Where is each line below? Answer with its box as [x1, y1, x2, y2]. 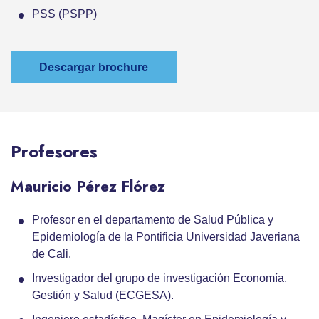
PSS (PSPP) [32, 8, 97, 21]
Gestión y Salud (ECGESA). [32, 289, 174, 302]
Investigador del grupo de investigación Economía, [32, 272, 287, 285]
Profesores [11, 139, 98, 164]
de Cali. [32, 248, 71, 261]
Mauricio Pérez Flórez [11, 176, 165, 198]
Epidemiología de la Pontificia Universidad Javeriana [32, 231, 300, 244]
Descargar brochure [39, 61, 148, 74]
